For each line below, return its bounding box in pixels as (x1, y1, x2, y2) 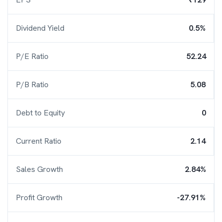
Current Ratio (16, 136, 61, 146)
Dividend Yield (16, 23, 64, 33)
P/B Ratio (16, 79, 49, 90)
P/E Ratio (16, 51, 49, 61)
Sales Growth (16, 164, 63, 174)
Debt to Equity (16, 108, 65, 118)
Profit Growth (16, 192, 62, 203)
